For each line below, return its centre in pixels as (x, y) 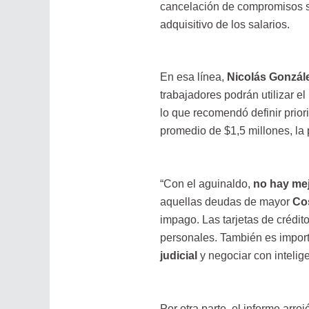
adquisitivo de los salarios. (225, 24)
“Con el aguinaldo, (205, 183)
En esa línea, (193, 77)
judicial (178, 255)
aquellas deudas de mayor (226, 201)
